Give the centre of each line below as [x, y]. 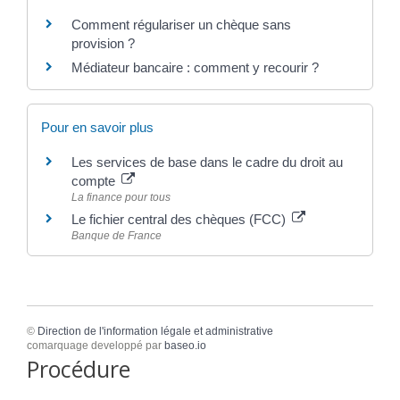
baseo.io [185, 346]
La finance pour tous [121, 198]
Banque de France [117, 236]
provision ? [103, 43]
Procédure [79, 368]
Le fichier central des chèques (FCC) [180, 220]
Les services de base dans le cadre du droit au [207, 162]
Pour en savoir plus [97, 128]
